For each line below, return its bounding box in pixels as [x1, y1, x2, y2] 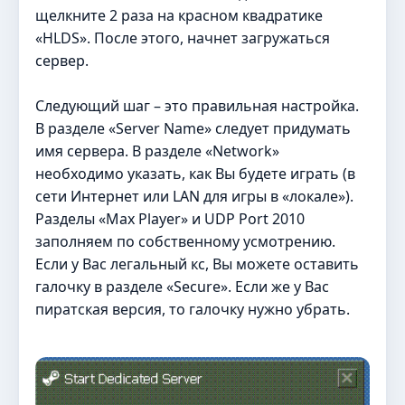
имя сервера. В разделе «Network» [35, 140, 279, 161]
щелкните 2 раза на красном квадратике [35, 5, 323, 25]
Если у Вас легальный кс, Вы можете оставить [35, 253, 359, 274]
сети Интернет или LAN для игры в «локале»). [35, 185, 353, 206]
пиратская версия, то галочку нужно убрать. [35, 298, 350, 319]
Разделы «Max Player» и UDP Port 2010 [35, 208, 305, 229]
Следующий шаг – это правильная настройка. [35, 95, 359, 116]
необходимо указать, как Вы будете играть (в [35, 163, 355, 184]
